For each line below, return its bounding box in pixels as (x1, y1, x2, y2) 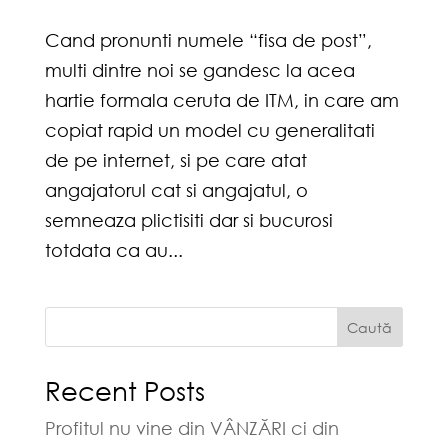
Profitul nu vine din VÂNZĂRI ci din (44, 417, 339, 440)
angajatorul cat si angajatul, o (44, 179, 308, 202)
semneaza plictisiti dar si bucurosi (44, 209, 333, 232)
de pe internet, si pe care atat (44, 149, 307, 172)
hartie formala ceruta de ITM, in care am (44, 89, 399, 112)
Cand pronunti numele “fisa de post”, (44, 29, 372, 52)
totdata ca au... (44, 239, 183, 262)
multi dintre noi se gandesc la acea (44, 59, 355, 82)
